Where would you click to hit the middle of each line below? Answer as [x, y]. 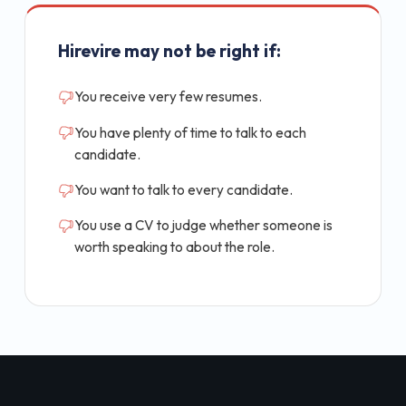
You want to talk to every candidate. [184, 189]
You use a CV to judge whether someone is [203, 226]
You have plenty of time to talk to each [190, 132]
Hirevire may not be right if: [169, 51]
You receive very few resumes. [168, 97]
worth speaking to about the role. [174, 247]
